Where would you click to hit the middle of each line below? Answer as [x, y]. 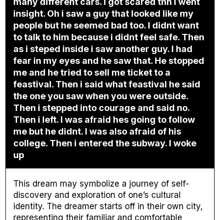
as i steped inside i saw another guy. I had [103, 49]
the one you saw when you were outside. [101, 96]
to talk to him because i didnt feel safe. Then [109, 37]
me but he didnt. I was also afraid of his [97, 132]
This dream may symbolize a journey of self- [101, 184]
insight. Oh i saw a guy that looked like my [104, 14]
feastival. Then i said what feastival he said [107, 84]
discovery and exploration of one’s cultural [97, 195]
